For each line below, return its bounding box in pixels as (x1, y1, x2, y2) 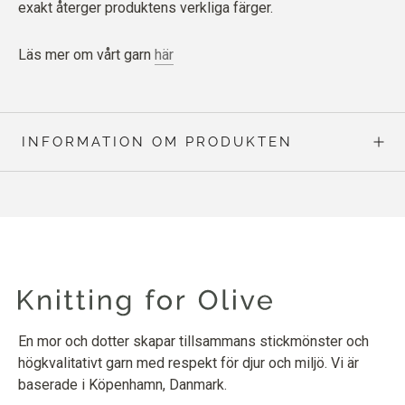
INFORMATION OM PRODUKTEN (22, 133, 293, 150)
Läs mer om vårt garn (18, 45, 155, 63)
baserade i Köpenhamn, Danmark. (18, 375, 227, 393)
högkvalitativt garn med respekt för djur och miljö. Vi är (18, 353, 359, 372)
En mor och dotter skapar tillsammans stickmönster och (18, 332, 369, 350)
